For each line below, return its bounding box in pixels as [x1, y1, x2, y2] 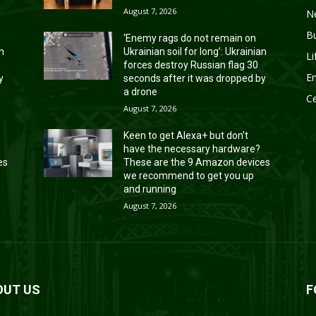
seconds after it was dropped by [123, 72, 267, 84]
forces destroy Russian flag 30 [123, 59, 259, 71]
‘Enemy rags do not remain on [123, 32, 257, 44]
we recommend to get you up [123, 169, 255, 181]
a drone [123, 85, 158, 97]
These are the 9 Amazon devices [123, 156, 271, 168]
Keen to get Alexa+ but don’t [123, 129, 249, 141]
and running [123, 183, 177, 195]
